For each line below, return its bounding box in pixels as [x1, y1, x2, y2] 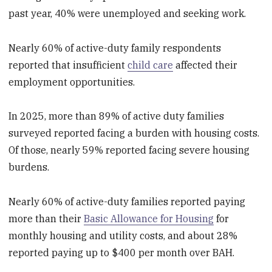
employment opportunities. [8, 75, 135, 88]
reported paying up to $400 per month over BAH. [8, 246, 235, 259]
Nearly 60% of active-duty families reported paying [8, 195, 246, 208]
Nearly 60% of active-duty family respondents [8, 41, 222, 54]
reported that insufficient [8, 58, 128, 71]
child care [127, 58, 174, 71]
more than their [8, 212, 84, 225]
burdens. [8, 161, 50, 174]
